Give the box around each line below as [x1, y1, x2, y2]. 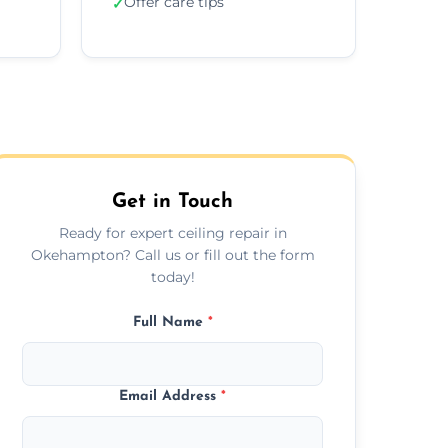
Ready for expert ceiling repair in [58, 223, 287, 242]
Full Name [132, 314, 208, 330]
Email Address [119, 388, 222, 404]
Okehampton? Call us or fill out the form [30, 245, 315, 264]
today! [150, 267, 195, 286]
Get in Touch [112, 191, 234, 212]
